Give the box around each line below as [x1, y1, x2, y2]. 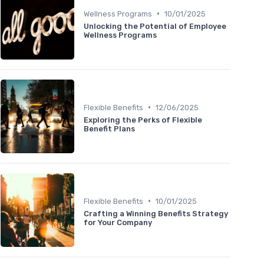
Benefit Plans [84, 124, 135, 133]
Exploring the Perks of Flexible [84, 115, 202, 124]
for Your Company [84, 217, 152, 227]
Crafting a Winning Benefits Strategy [84, 209, 228, 218]
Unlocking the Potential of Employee [84, 21, 226, 31]
